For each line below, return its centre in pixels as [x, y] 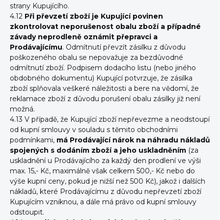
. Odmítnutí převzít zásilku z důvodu [124, 47]
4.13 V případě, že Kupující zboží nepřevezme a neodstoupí [110, 119]
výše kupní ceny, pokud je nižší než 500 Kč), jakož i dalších [108, 181]
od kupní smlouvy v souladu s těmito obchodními [94, 130]
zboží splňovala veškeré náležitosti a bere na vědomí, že [104, 88]
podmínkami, [33, 140]
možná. [22, 109]
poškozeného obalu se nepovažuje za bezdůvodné [96, 57]
